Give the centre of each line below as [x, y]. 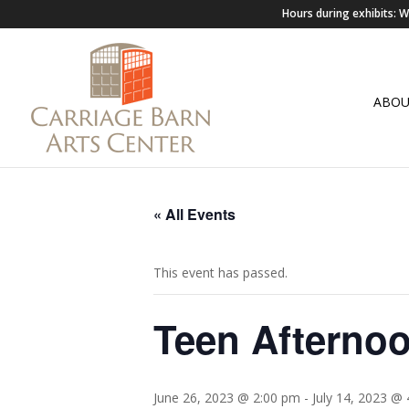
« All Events [194, 214]
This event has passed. [220, 273]
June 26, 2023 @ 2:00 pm [227, 398]
